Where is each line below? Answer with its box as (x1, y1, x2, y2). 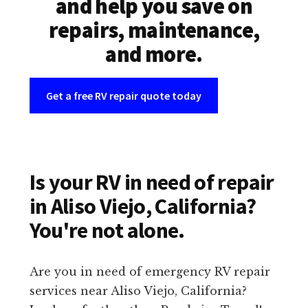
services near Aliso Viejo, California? (29, 284, 247, 298)
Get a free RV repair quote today (45, 89, 201, 103)
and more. (105, 41, 203, 69)
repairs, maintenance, (48, 16, 260, 45)
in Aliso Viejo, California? (29, 192, 256, 221)
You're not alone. (29, 217, 185, 245)
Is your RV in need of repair (29, 168, 274, 197)
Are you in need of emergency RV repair (29, 265, 270, 279)
